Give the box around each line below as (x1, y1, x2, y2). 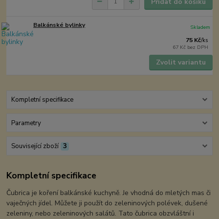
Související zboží (11, 141, 59, 151)
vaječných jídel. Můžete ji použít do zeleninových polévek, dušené (6, 198, 208, 208)
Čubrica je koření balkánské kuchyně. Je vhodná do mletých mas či (6, 188, 211, 198)
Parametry (11, 118, 41, 128)
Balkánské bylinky (33, 21, 86, 29)
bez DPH (187, 43, 209, 51)
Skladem (190, 23, 211, 31)
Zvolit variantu (155, 58, 206, 67)
